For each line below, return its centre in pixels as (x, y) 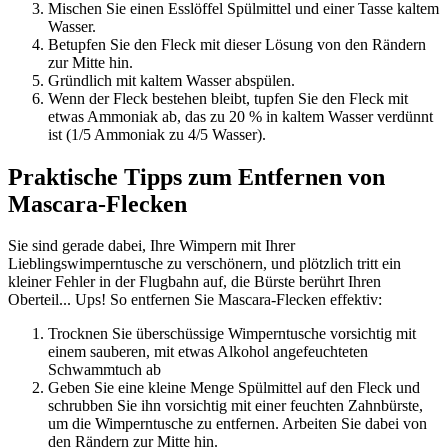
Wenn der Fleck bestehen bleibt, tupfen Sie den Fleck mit (228, 98)
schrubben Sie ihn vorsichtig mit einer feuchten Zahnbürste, (235, 406)
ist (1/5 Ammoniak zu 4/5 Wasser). (157, 134)
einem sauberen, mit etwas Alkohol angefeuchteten (208, 352)
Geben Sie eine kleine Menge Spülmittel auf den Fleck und (234, 388)
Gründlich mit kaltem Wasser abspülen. (171, 80)
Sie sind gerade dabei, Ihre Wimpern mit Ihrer (151, 246)
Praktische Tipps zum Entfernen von (196, 176)
